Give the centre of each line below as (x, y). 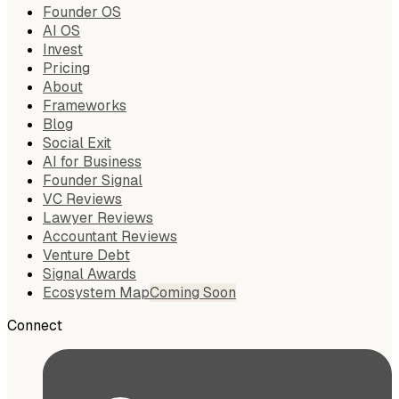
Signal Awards (90, 273)
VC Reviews (82, 199)
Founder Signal (93, 180)
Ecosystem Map (96, 292)
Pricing (66, 68)
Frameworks (85, 105)
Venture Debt (86, 255)
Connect (35, 325)
